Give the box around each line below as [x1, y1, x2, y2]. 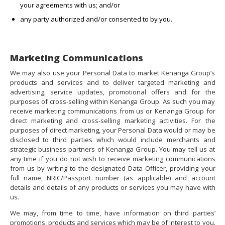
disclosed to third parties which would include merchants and [10, 135, 215, 145]
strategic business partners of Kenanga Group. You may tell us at [10, 145, 215, 154]
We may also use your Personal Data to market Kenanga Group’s [10, 68, 215, 78]
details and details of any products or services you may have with [10, 183, 215, 192]
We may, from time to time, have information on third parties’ [10, 208, 215, 218]
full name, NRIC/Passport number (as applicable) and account [10, 173, 215, 183]
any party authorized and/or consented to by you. [20, 15, 172, 24]
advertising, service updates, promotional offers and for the [10, 87, 215, 97]
